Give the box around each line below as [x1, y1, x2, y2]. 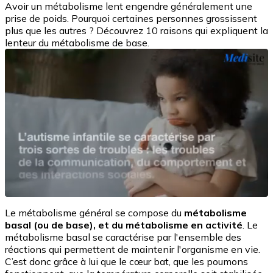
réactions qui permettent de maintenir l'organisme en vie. [5, 243, 260, 256]
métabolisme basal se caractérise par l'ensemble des [5, 231, 241, 244]
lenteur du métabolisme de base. [5, 37, 149, 49]
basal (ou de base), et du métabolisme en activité [5, 219, 243, 232]
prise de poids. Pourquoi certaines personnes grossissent [5, 12, 257, 25]
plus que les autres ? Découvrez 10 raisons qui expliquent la [5, 24, 268, 37]
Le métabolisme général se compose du [5, 207, 184, 219]
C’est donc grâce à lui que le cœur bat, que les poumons [5, 255, 248, 268]
